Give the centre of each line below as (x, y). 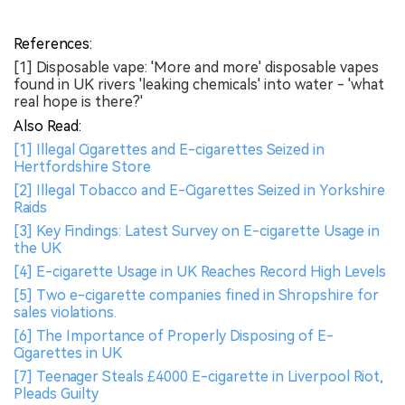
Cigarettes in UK (68, 353)
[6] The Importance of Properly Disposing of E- (174, 336)
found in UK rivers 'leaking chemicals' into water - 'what (199, 85)
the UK (38, 249)
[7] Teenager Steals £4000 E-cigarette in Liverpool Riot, (198, 377)
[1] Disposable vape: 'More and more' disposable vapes (196, 68)
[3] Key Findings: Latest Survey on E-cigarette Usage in (197, 231)
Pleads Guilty (56, 394)
